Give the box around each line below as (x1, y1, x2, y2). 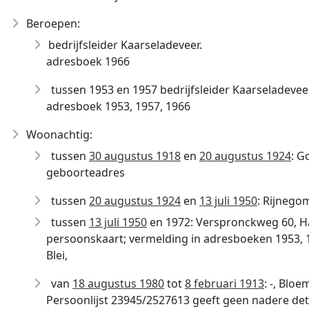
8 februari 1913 (185, 276, 264, 291)
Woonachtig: (26, 127, 92, 142)
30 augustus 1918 (89, 148, 181, 163)
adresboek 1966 (46, 54, 130, 69)
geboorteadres (46, 165, 125, 180)
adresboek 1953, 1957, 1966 (46, 99, 190, 114)
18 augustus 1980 (72, 276, 164, 291)
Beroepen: (26, 16, 80, 31)
